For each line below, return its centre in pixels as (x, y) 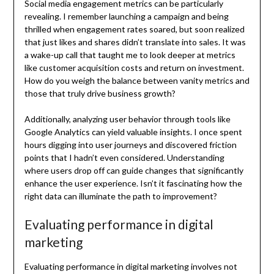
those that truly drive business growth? (100, 93)
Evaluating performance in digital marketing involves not (131, 266)
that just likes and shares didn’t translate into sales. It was (135, 42)
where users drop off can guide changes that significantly (134, 170)
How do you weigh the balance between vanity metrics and (137, 80)
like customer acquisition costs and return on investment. (134, 67)
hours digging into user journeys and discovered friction (130, 144)
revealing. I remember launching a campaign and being (126, 16)
